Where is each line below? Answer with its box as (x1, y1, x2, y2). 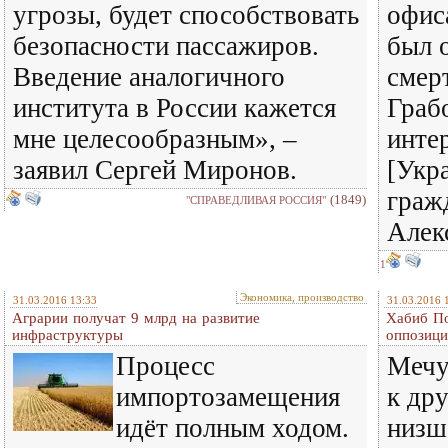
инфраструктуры (12, 327, 123, 343)
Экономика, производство (240, 291, 364, 303)
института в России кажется (13, 93, 336, 123)
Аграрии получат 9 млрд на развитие (12, 310, 260, 326)
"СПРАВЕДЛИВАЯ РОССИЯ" (186, 194, 326, 206)
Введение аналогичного (13, 62, 285, 92)
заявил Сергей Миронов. (13, 155, 297, 185)
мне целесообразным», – (13, 124, 297, 154)
